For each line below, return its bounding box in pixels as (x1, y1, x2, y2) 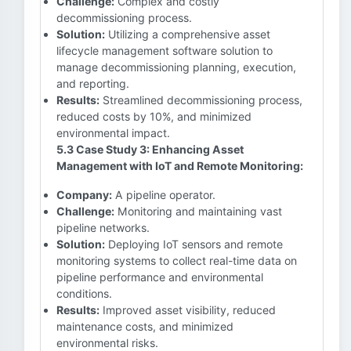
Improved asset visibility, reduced (100, 303, 276, 317)
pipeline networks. (56, 221, 150, 234)
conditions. (56, 287, 112, 300)
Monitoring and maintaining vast (114, 204, 282, 218)
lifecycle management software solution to (56, 44, 273, 57)
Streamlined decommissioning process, (100, 93, 302, 107)
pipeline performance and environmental (56, 270, 263, 284)
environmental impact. (56, 126, 170, 139)
